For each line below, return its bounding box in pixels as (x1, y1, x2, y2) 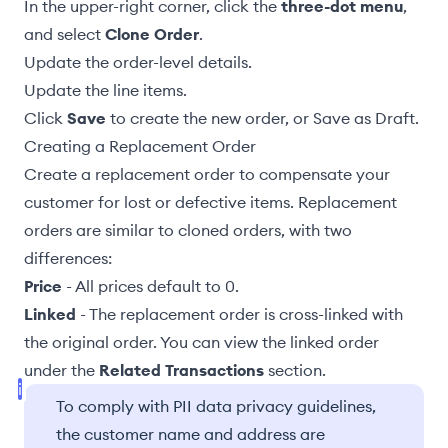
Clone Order (105, 24, 199, 44)
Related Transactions (99, 360, 264, 380)
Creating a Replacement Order (24, 136, 256, 156)
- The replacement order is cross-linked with (76, 304, 403, 324)
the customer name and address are (56, 424, 325, 444)
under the (24, 360, 99, 380)
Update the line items (24, 80, 183, 100)
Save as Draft (313, 108, 415, 128)
